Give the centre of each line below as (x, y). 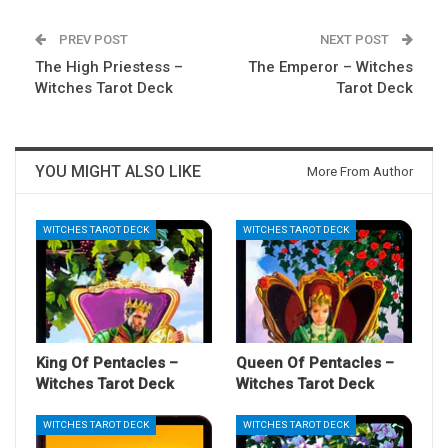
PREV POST (92, 39)
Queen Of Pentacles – (315, 362)
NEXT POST (356, 39)
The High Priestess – (109, 66)
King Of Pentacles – (107, 362)
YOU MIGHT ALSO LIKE (118, 171)
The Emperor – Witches (330, 66)
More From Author (360, 171)
